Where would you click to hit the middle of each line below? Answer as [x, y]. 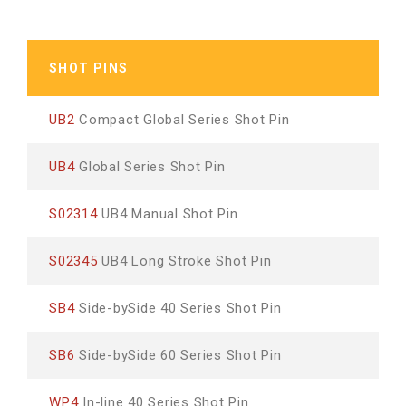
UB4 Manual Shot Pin [168, 214]
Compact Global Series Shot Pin [182, 120]
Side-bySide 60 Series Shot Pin [178, 355]
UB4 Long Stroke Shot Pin [184, 261]
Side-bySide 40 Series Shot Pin [178, 308]
